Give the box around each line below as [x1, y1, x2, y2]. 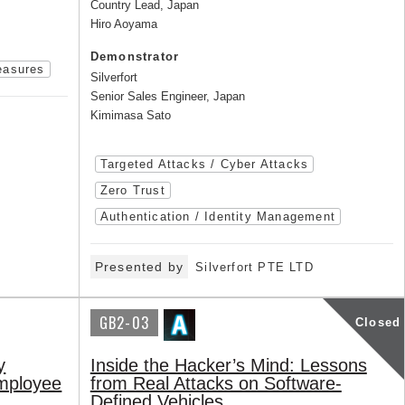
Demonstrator [89, 50, 180, 63]
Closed [355, 315, 401, 329]
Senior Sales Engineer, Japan [89, 89, 245, 103]
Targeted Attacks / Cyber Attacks [99, 157, 309, 171]
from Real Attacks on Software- [89, 373, 342, 393]
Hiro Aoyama [89, 17, 157, 31]
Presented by [94, 259, 184, 274]
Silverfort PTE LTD [195, 260, 314, 274]
